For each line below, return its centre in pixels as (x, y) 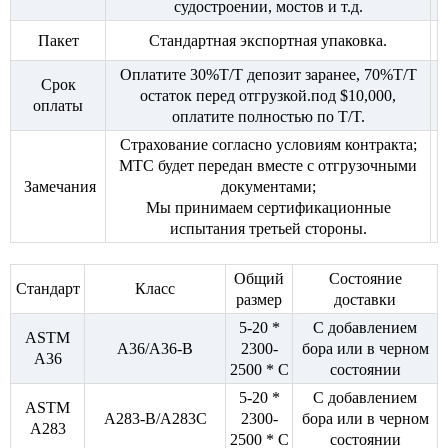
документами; (268, 187)
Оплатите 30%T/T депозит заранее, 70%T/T (268, 75)
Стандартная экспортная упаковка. (268, 41)
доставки (365, 300)
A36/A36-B (155, 349)
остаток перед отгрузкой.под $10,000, (268, 96)
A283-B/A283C (155, 419)
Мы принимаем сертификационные (268, 208)
